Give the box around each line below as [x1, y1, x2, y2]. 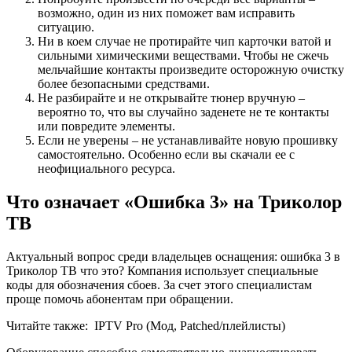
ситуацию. [38, 20, 94, 34]
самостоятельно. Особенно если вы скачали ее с [38, 148, 295, 161]
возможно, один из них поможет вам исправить [38, 6, 295, 20]
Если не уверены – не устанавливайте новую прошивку [38, 134, 338, 147]
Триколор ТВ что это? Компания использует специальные [6, 263, 318, 277]
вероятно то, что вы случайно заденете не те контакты [38, 105, 329, 119]
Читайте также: [6, 318, 88, 332]
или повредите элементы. [38, 119, 175, 133]
